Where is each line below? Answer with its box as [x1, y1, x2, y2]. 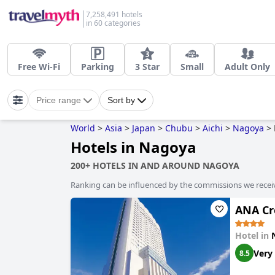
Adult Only [225, 61, 270, 72]
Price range [36, 95, 81, 105]
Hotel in [235, 230, 271, 241]
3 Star [135, 61, 160, 72]
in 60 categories [86, 18, 141, 28]
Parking [81, 61, 114, 72]
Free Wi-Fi [18, 61, 60, 72]
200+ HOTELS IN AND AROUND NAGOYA [71, 160, 239, 171]
